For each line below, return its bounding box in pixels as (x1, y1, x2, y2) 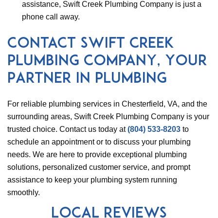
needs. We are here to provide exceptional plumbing (7, 150, 187, 159)
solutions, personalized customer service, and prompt (7, 163, 190, 171)
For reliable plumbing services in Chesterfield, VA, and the (7, 100, 207, 108)
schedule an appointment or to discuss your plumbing (7, 138, 191, 146)
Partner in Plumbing (7, 72, 167, 87)
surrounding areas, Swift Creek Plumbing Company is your (7, 112, 209, 121)
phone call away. (22, 13, 80, 21)
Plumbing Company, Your (7, 54, 207, 69)
